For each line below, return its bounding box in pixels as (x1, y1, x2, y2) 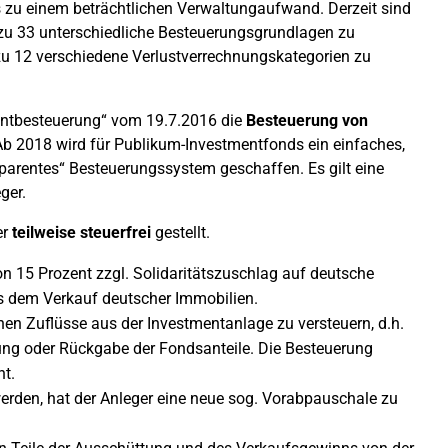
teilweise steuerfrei (12, 223, 151, 242)
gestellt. (151, 223, 210, 242)
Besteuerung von (246, 111, 368, 130)
